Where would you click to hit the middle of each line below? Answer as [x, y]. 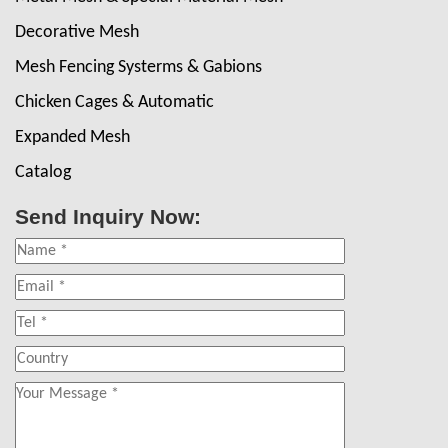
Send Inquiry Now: [108, 217]
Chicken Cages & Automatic [114, 103]
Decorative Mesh [77, 33]
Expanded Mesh [72, 138]
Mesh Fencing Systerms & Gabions [138, 68]
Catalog [43, 173]
